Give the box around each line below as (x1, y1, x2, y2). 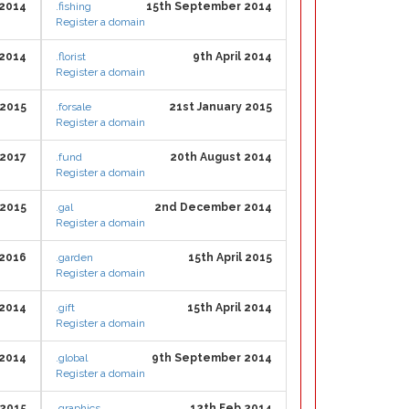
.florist (56, 50, 86, 63)
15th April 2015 (188, 251, 272, 264)
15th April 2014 (187, 301, 272, 314)
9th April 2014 (193, 50, 272, 63)
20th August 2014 (170, 151, 272, 163)
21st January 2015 (169, 100, 272, 113)
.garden (56, 251, 93, 264)
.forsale (56, 100, 91, 113)
